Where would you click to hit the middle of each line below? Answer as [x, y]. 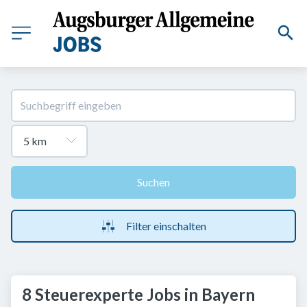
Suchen [153, 182]
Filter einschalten [166, 226]
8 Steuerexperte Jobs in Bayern [138, 294]
